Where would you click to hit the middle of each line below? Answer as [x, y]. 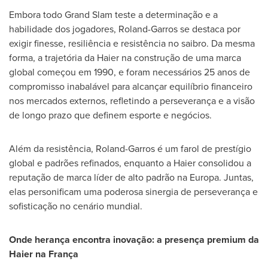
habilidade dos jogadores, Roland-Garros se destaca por [125, 29]
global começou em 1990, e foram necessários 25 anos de [130, 72]
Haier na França [44, 254]
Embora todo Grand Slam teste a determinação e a [113, 14]
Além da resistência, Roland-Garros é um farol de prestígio [130, 148]
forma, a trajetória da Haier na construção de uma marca [125, 57]
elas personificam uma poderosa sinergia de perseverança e [133, 191]
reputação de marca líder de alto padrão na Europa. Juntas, [131, 177]
